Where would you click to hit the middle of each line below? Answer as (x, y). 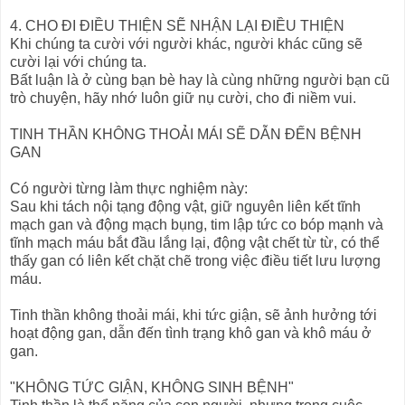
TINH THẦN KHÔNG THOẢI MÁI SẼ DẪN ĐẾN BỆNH (186, 135)
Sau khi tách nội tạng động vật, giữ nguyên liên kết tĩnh (185, 207)
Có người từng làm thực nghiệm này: (129, 189)
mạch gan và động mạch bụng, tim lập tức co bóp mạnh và (197, 225)
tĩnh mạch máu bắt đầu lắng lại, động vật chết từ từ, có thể (195, 243)
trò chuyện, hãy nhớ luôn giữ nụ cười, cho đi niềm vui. (183, 99)
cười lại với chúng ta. (78, 62)
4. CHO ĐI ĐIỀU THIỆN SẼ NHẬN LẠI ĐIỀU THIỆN (177, 26)
